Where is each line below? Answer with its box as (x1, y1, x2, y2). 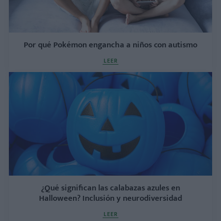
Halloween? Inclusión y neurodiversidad (39, 191, 182, 205)
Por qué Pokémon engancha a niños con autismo (24, 38, 197, 52)
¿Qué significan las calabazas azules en (41, 181, 180, 195)
